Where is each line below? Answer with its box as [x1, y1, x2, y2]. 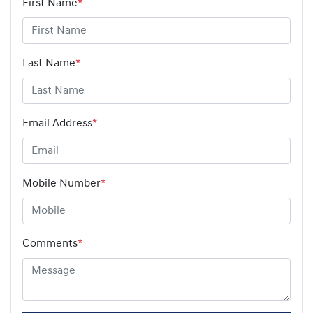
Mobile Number [22, 177, 101, 189]
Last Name [22, 57, 75, 69]
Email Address [22, 117, 92, 129]
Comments [22, 238, 78, 249]
